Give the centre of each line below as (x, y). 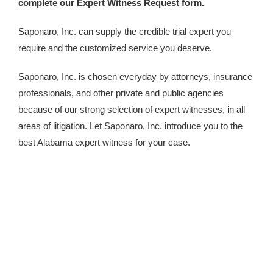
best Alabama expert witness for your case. (104, 142)
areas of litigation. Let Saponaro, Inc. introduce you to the (130, 126)
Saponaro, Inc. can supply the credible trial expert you (125, 31)
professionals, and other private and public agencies (121, 93)
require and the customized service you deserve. (115, 48)
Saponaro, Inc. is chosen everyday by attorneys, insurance (135, 76)
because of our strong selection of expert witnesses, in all (132, 109)
